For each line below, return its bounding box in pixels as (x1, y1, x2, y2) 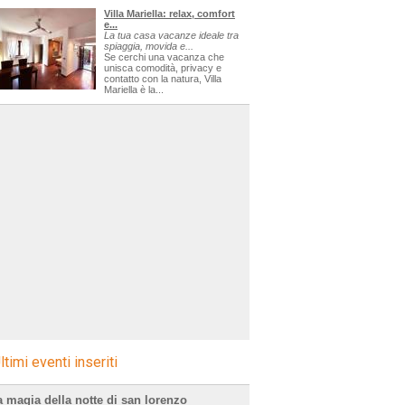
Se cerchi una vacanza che (104, 52, 224, 62)
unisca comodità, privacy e (104, 62, 221, 73)
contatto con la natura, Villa (104, 73, 221, 84)
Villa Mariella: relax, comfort (104, 8, 235, 19)
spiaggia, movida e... (104, 41, 193, 52)
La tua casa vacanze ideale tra (104, 30, 239, 41)
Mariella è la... (104, 84, 164, 95)
